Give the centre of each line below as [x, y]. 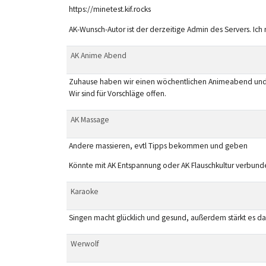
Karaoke [84, 191]
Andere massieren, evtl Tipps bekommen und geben [158, 145]
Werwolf [85, 243]
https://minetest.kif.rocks [110, 9]
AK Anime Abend [98, 55]
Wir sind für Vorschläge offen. [117, 93]
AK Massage [90, 119]
